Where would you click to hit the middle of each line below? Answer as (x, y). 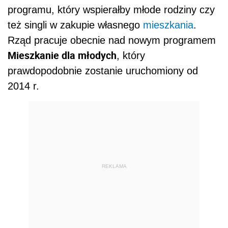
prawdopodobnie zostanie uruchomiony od (103, 71)
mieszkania (168, 25)
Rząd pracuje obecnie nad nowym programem (112, 40)
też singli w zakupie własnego (75, 25)
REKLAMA (114, 166)
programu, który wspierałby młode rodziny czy (111, 10)
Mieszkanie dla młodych (62, 55)
